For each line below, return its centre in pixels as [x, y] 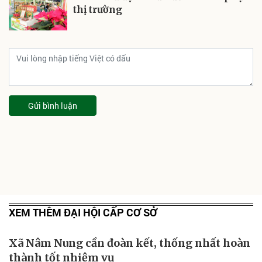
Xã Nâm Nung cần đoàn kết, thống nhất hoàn [130, 243]
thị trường [98, 9]
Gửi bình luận [53, 105]
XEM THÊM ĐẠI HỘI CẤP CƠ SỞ [83, 212]
